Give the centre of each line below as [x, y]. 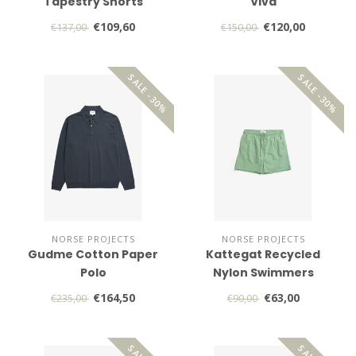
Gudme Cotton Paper [93, 254]
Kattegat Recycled [263, 254]
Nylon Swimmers [263, 272]
